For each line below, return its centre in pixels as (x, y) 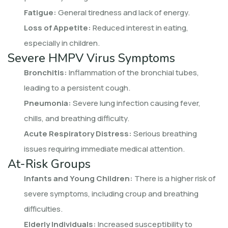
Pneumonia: (48, 103)
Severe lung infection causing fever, (136, 103)
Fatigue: (40, 12)
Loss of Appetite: (58, 27)
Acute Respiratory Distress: (78, 133)
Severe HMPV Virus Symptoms (91, 58)
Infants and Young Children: (78, 178)
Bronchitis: (46, 72)
